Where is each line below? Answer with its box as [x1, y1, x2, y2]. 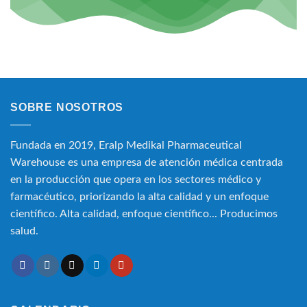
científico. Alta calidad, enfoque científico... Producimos [10, 208, 278, 219]
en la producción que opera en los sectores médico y [10, 173, 261, 185]
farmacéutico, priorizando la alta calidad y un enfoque [10, 191, 269, 202]
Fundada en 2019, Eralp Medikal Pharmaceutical [10, 139, 242, 151]
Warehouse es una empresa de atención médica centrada [10, 156, 283, 168]
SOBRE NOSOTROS [10, 101, 124, 114]
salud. [10, 225, 38, 236]
